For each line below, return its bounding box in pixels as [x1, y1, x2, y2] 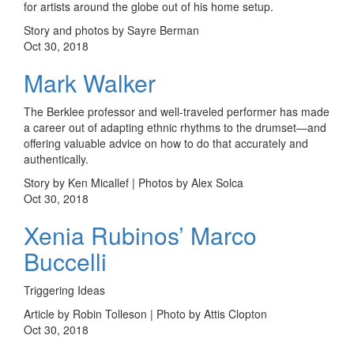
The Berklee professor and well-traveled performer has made [24, 103, 330, 119]
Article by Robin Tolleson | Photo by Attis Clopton [24, 305, 267, 322]
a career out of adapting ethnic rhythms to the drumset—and [24, 119, 326, 135]
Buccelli [24, 243, 107, 278]
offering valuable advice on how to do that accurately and [24, 134, 308, 151]
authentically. [24, 150, 88, 167]
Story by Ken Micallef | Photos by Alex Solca [24, 174, 243, 190]
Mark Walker [24, 65, 156, 100]
